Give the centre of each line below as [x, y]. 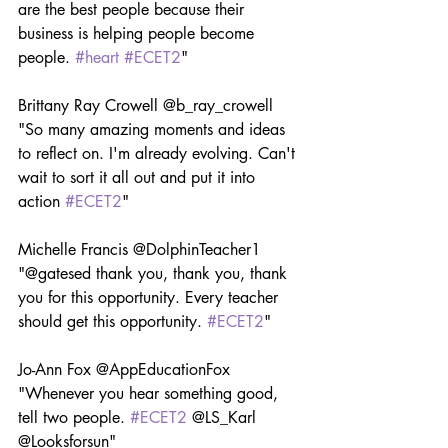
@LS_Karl [224, 417]
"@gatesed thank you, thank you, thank [155, 273]
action [41, 201]
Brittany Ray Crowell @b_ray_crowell [148, 105]
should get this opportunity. [112, 321]
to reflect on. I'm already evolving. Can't [159, 153]
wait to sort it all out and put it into [139, 177]
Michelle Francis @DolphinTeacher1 [142, 249]
